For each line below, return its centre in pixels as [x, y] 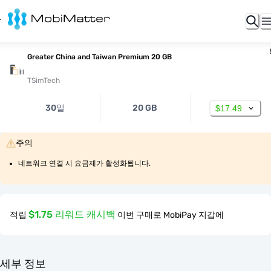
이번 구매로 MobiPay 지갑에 [171, 215]
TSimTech [44, 80]
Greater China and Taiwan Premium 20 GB [100, 57]
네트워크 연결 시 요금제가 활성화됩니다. [84, 163]
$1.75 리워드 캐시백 [72, 214]
